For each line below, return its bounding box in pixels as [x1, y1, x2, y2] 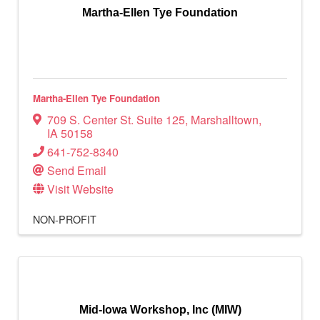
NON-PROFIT [33, 211, 96, 226]
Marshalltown [191, 111, 259, 128]
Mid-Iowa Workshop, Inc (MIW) [79, 303, 241, 316]
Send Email [47, 161, 106, 179]
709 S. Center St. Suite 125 [47, 111, 185, 128]
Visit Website [47, 180, 114, 197]
